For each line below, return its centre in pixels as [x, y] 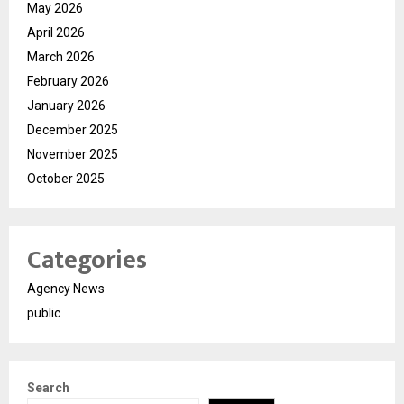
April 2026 [56, 32]
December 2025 [73, 129]
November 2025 [73, 154]
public [44, 312]
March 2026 [61, 56]
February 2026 [68, 81]
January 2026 [66, 105]
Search [48, 387]
